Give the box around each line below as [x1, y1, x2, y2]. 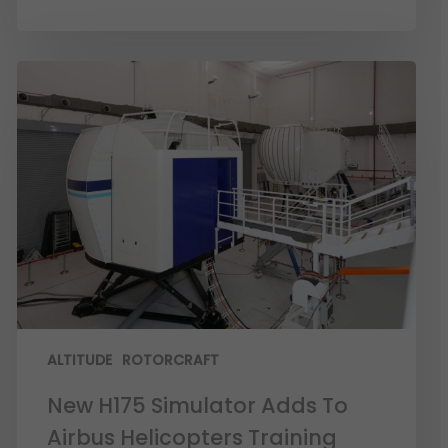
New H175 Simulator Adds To [47, 391, 349, 420]
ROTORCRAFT [122, 350, 220, 370]
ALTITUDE [47, 350, 113, 370]
